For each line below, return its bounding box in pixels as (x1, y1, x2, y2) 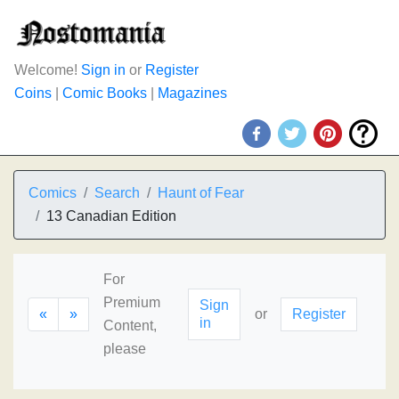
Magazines (158, 85, 227, 101)
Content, (103, 318, 157, 333)
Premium (103, 295, 160, 310)
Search (94, 185, 140, 200)
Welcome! (14, 62, 81, 77)
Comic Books (62, 85, 147, 101)
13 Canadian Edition (46, 208, 176, 224)
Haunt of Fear (158, 185, 244, 200)
